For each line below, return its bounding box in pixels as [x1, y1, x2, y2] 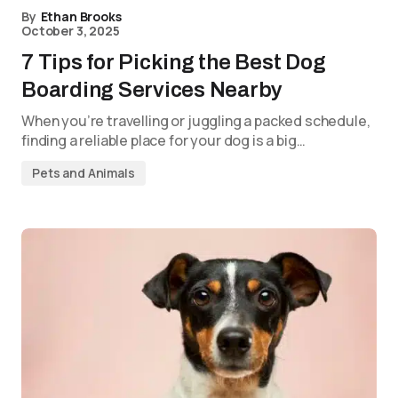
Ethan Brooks [40, 8, 122, 25]
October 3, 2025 [21, 22, 120, 39]
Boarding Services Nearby [21, 78, 283, 101]
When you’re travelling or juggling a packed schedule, [21, 111, 370, 131]
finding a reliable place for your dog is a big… [21, 131, 306, 150]
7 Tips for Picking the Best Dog [21, 51, 326, 74]
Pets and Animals [32, 164, 135, 181]
